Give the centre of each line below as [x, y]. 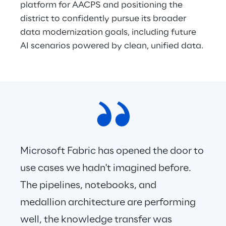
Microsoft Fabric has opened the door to [113, 151]
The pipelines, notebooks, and [89, 186]
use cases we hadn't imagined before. [107, 168]
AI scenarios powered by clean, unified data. [113, 46]
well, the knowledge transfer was [97, 220]
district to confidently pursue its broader [104, 19]
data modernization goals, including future [109, 32]
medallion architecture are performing [109, 203]
